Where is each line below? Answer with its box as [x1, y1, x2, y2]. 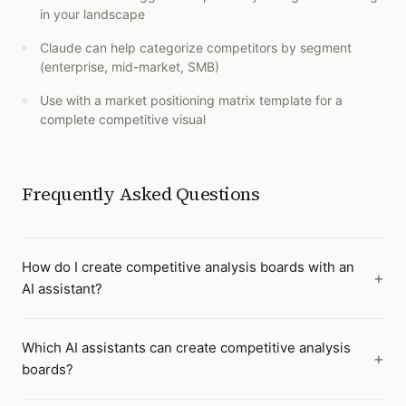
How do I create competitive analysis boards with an [22, 258, 354, 275]
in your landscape [40, 6, 145, 22]
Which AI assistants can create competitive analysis [22, 339, 351, 356]
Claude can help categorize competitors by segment [40, 40, 352, 55]
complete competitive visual [40, 111, 206, 127]
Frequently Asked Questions [22, 181, 259, 207]
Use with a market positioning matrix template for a [40, 92, 343, 108]
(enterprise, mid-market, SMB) [40, 59, 219, 74]
